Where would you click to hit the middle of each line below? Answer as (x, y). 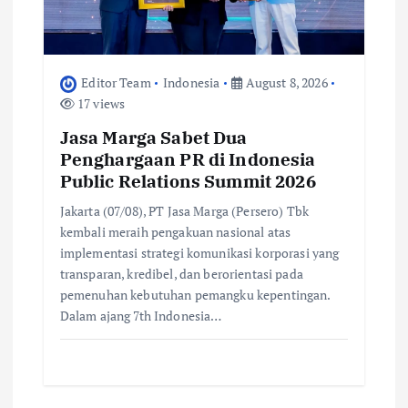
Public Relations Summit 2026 (188, 181)
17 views (100, 104)
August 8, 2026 (285, 83)
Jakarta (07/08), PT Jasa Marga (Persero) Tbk (184, 211)
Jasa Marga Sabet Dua (153, 138)
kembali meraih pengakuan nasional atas (175, 232)
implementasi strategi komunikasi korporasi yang (199, 253)
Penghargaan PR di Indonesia (188, 159)
